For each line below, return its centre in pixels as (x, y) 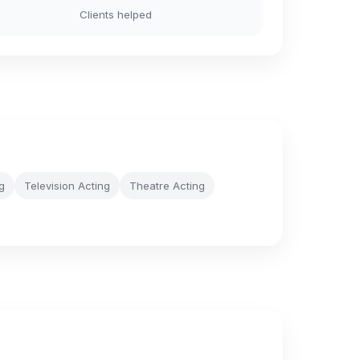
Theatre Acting (167, 186)
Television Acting (67, 186)
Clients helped (116, 14)
